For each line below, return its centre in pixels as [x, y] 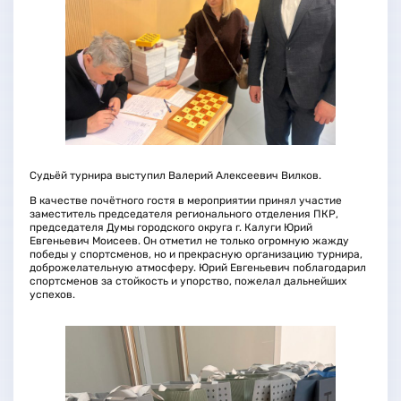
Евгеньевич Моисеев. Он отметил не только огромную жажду [189, 241]
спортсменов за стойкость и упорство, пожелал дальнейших [188, 282]
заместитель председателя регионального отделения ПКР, [183, 214]
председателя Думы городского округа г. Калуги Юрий [171, 228]
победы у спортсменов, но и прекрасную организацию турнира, [196, 255]
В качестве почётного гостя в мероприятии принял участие [185, 201]
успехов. [52, 295]
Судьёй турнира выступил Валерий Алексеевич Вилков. [175, 175]
